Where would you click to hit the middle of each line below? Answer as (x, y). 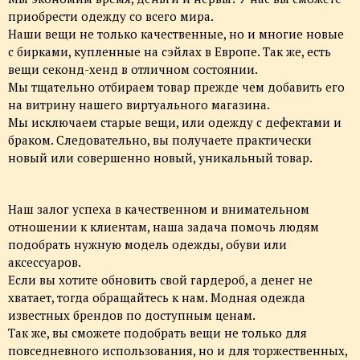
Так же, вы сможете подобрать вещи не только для (157, 333)
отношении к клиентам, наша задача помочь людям (164, 227)
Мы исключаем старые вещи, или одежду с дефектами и (175, 123)
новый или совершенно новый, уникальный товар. (160, 158)
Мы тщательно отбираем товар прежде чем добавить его (176, 87)
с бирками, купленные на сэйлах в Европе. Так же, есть (170, 52)
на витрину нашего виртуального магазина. (139, 105)
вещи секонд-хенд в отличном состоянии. (133, 70)
